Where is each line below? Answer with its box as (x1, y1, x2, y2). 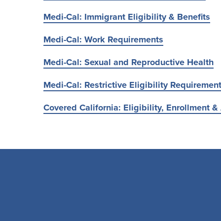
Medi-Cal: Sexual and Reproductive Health (43, 57, 214, 68)
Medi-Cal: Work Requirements (43, 34, 163, 45)
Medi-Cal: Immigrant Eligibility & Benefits (43, 11, 210, 22)
